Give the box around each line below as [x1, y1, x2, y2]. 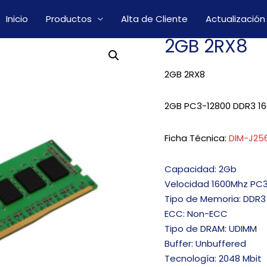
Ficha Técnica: [164, 131, 229, 144]
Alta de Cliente [121, 13, 188, 25]
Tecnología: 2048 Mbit [164, 252, 262, 265]
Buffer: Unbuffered [164, 237, 247, 250]
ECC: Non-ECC [164, 207, 228, 220]
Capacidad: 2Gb [164, 162, 237, 175]
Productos [46, 13, 92, 25]
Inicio [6, 13, 28, 25]
